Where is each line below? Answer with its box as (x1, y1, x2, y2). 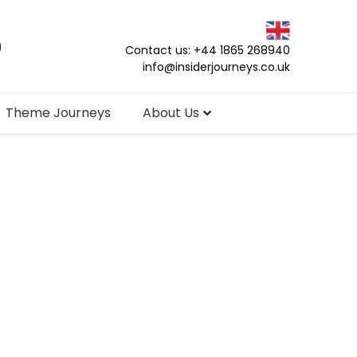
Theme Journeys (6, 104, 111, 123)
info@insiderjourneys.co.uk (143, 58, 290, 75)
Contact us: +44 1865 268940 (125, 41, 290, 58)
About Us (143, 104, 199, 123)
